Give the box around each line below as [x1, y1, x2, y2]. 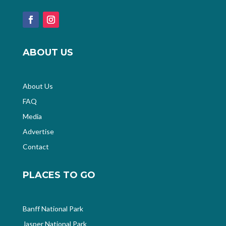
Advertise [22, 127, 54, 136]
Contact [22, 142, 49, 151]
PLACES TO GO [22, 169, 95, 181]
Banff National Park [22, 204, 83, 213]
